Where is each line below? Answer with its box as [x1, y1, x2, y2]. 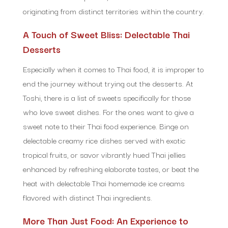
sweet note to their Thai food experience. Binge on [22, 119, 189, 132]
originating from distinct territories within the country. [22, 4, 204, 17]
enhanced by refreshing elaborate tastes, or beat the [22, 162, 199, 175]
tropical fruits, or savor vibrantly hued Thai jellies [22, 148, 186, 160]
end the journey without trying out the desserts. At [22, 76, 193, 89]
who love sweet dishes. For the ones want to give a [22, 105, 194, 118]
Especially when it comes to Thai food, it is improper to [22, 62, 204, 75]
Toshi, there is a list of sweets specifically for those [22, 91, 191, 103]
